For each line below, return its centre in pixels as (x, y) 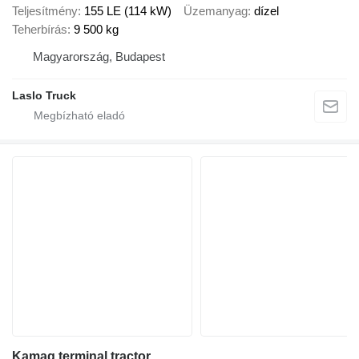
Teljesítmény (45, 11)
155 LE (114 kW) (128, 11)
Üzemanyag (216, 11)
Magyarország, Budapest (99, 57)
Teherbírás (40, 30)
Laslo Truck (44, 96)
